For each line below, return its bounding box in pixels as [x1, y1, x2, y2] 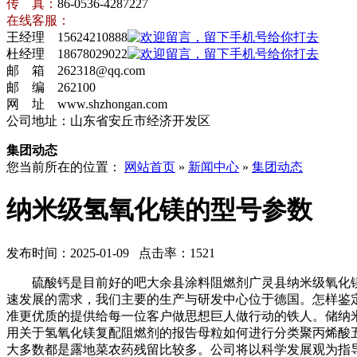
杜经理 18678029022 [6, 47, 127, 61]
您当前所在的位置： [6, 160, 124, 174]
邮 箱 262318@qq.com [6, 64, 145, 77]
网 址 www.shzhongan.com [6, 97, 167, 111]
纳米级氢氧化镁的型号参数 [6, 195, 312, 225]
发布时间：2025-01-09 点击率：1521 [6, 245, 215, 260]
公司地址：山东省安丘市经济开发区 [6, 114, 210, 127]
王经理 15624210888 [6, 30, 127, 44]
